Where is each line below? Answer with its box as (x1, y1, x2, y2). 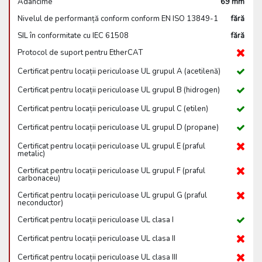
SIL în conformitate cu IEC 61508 (18, 30, 129, 41)
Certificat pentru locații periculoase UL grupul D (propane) (18, 122, 219, 133)
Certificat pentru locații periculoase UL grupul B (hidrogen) (18, 85, 220, 95)
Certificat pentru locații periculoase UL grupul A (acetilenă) (18, 66, 220, 77)
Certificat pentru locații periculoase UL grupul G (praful (18, 190, 207, 201)
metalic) (18, 149, 45, 159)
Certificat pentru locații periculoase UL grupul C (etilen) (18, 104, 208, 114)
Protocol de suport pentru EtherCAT (18, 47, 143, 58)
